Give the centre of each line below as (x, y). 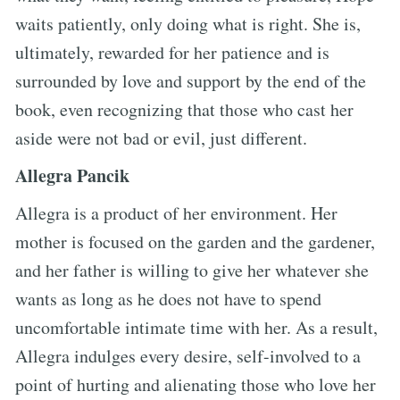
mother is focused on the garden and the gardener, (195, 241)
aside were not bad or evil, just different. (161, 137)
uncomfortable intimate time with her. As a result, (196, 327)
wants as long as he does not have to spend (168, 298)
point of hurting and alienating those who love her (196, 384)
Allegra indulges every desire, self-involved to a (188, 355)
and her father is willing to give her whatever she (192, 270)
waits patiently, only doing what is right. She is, (188, 23)
